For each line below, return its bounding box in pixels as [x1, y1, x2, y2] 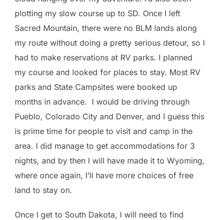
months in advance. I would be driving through [15, 96, 190, 107]
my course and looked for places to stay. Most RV [15, 67, 200, 77]
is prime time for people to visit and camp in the [15, 126, 192, 136]
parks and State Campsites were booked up [15, 82, 177, 92]
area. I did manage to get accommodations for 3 [15, 140, 195, 151]
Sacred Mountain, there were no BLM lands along [15, 23, 197, 33]
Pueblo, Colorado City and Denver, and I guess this [15, 111, 204, 121]
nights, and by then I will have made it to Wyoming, [15, 155, 205, 165]
